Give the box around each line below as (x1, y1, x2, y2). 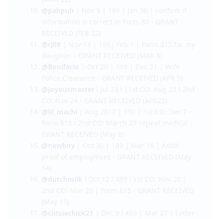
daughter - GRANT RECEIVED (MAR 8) (42, 106, 162, 116)
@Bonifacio (42, 117, 79, 127)
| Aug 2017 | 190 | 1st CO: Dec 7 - (77, 162, 191, 172)
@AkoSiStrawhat (42, 5, 98, 15)
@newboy (42, 196, 75, 206)
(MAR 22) (42, 50, 70, 60)
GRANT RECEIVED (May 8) (42, 185, 124, 195)
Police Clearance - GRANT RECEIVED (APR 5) (42, 129, 183, 138)
